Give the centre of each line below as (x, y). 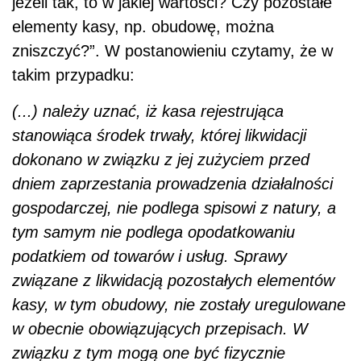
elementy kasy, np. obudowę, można (143, 26)
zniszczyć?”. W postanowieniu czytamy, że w (172, 50)
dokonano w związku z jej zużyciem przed (161, 159)
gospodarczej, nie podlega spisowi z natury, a (174, 207)
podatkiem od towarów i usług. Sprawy (149, 256)
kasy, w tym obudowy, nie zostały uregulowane (179, 304)
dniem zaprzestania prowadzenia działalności (172, 183)
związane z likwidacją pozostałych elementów (173, 280)
